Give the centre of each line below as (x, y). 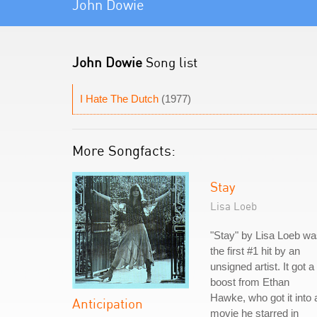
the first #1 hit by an (255, 251)
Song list (170, 62)
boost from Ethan (250, 282)
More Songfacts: (124, 150)
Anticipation (108, 303)
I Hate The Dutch (119, 99)
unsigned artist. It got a (262, 266)
